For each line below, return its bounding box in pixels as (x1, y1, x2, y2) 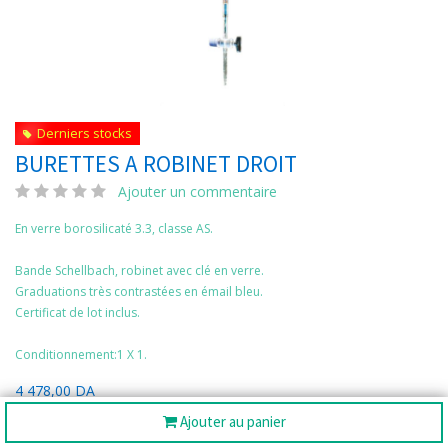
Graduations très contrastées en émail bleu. (15, 283, 263, 300)
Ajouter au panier (176, 412, 286, 432)
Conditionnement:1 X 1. (15, 346, 147, 363)
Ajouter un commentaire (118, 182, 277, 201)
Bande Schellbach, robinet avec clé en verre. (15, 262, 264, 279)
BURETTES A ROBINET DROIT (15, 149, 297, 178)
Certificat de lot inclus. (15, 304, 140, 321)
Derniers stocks (37, 124, 132, 142)
